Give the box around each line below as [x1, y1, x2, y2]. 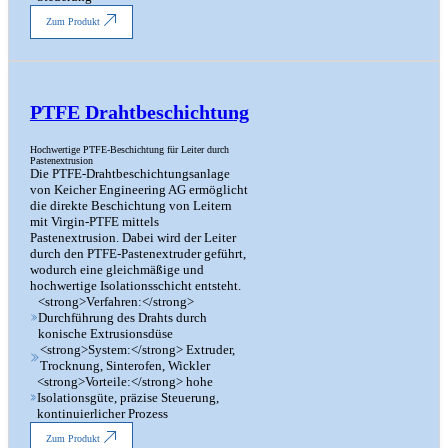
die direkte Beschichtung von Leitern [29, 197, 232, 213]
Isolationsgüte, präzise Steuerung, [37, 389, 220, 405]
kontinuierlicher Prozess [37, 405, 169, 421]
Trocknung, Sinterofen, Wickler [39, 357, 210, 373]
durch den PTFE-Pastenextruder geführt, [29, 245, 246, 261]
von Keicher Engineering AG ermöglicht [29, 181, 248, 197]
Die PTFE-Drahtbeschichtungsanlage [29, 165, 230, 181]
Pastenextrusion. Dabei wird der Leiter [29, 229, 236, 245]
